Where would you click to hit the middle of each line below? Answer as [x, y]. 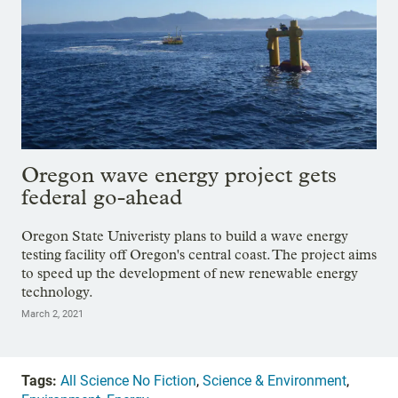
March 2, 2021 [52, 314]
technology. [57, 291]
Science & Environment [275, 380]
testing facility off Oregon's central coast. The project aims [199, 254]
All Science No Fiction [128, 380]
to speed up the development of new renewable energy [190, 273]
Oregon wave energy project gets [179, 174]
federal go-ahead [102, 196]
